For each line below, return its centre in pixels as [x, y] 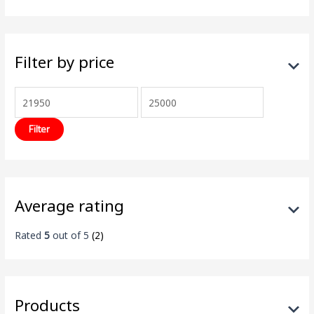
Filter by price [65, 62]
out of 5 [70, 235]
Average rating [70, 206]
